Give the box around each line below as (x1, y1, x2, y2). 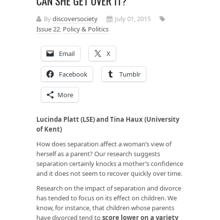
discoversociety (53, 14, 98, 23)
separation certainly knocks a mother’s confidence (36, 159, 183, 168)
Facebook (59, 69, 87, 79)
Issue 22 (36, 24, 60, 33)
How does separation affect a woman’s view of (36, 139, 171, 148)
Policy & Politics (63, 24, 109, 33)
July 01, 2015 (115, 14, 151, 23)
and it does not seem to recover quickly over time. (36, 168, 182, 178)
